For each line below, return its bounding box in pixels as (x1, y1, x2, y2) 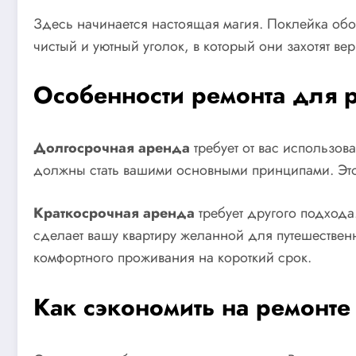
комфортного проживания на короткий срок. (33, 246, 311, 268)
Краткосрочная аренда (33, 202, 195, 223)
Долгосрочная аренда (33, 137, 190, 159)
